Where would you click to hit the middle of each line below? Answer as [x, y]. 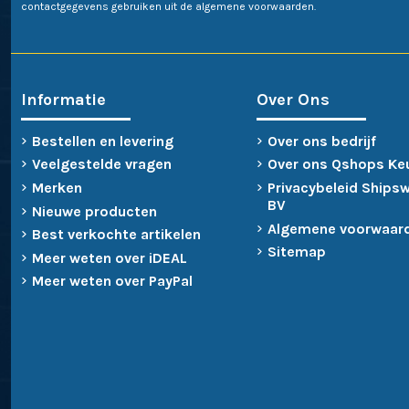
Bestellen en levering [102, 141]
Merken [57, 187]
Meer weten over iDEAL [109, 257]
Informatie [63, 99]
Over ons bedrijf [321, 141]
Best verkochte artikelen [116, 235]
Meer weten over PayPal [112, 281]
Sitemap [296, 252]
